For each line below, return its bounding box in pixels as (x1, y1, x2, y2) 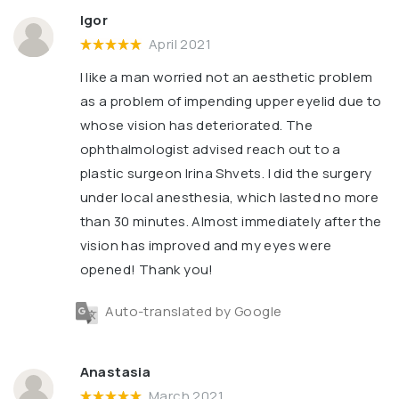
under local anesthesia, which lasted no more (79, 188, 379, 208)
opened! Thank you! (79, 260, 214, 280)
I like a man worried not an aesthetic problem (79, 68, 373, 87)
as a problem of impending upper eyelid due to (79, 92, 382, 111)
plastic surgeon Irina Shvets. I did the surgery (79, 164, 372, 183)
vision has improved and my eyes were (79, 236, 332, 256)
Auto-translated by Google (102, 302, 282, 322)
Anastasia (79, 362, 151, 381)
